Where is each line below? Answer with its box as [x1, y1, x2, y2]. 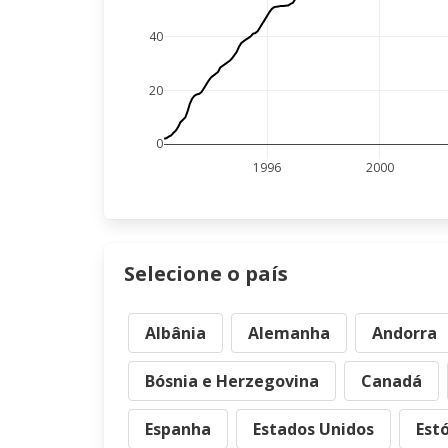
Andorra [372, 322, 437, 344]
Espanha [145, 418, 211, 440]
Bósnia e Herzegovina [145, 370, 319, 392]
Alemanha [248, 322, 330, 344]
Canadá [361, 370, 422, 392]
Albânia [145, 322, 206, 344]
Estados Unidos [253, 418, 374, 440]
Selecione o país [124, 260, 288, 287]
